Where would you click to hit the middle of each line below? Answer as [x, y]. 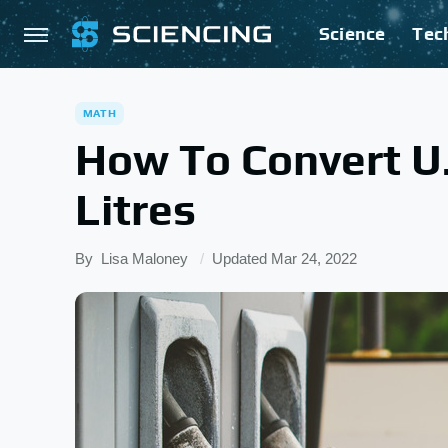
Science [352, 33]
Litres [135, 209]
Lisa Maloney [144, 258]
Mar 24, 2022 [314, 258]
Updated [241, 258]
